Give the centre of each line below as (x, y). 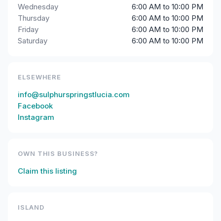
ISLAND (31, 207)
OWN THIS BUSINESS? (58, 153)
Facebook (35, 106)
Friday (28, 29)
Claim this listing (47, 171)
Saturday (33, 41)
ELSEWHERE (40, 77)
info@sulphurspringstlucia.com (74, 94)
